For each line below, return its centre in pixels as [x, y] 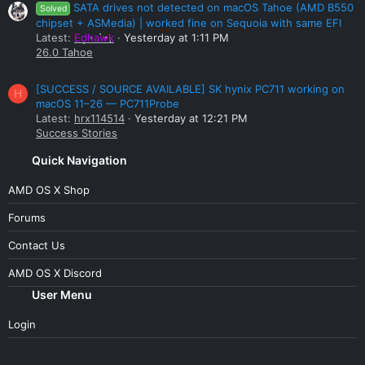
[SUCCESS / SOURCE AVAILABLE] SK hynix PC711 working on [190, 89]
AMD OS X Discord [55, 273]
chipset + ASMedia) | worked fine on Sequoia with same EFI [189, 22]
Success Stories [77, 133]
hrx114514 [99, 119]
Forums [27, 217]
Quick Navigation [80, 161]
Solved [53, 8]
